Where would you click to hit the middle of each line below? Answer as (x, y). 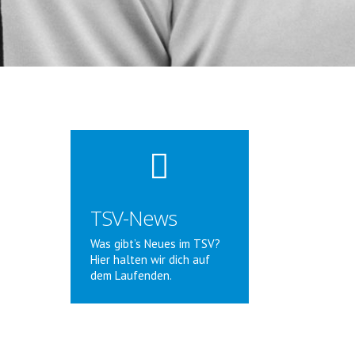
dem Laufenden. (132, 276)
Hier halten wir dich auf (151, 260)
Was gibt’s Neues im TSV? (156, 244)
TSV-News (134, 218)
